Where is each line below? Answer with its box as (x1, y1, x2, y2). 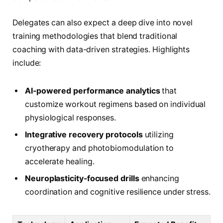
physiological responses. (25, 112, 116, 122)
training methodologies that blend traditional (12, 31, 178, 41)
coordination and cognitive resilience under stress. (25, 187, 211, 197)
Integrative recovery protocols (25, 129, 143, 139)
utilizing (142, 129, 174, 139)
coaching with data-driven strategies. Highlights (12, 45, 190, 55)
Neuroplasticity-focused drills (25, 173, 139, 183)
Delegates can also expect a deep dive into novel (12, 18, 193, 28)
